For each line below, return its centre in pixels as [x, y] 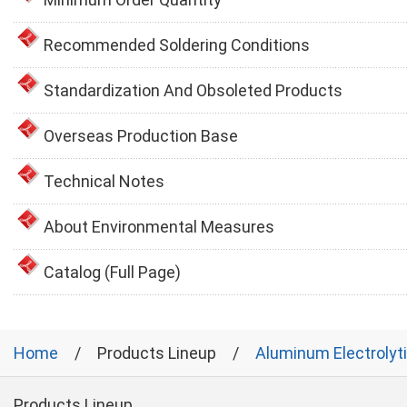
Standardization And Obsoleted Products [193, 90]
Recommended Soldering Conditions [177, 45]
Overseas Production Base [141, 135]
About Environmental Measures [159, 226]
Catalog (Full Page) [112, 272]
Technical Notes [104, 181]
